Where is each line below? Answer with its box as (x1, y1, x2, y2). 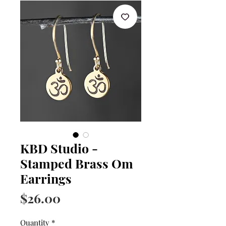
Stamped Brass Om (20, 155, 133, 172)
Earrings (20, 170, 72, 187)
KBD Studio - (20, 140, 98, 157)
